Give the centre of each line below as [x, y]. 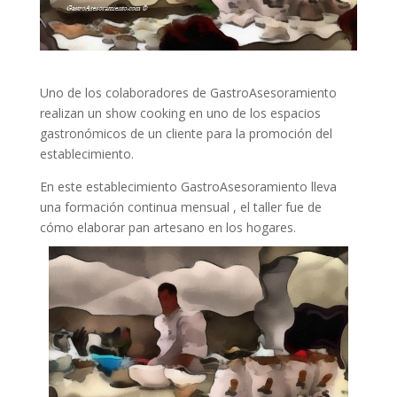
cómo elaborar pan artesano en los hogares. [167, 227]
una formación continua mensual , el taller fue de [180, 206]
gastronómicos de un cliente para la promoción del [186, 133]
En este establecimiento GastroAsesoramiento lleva [188, 186]
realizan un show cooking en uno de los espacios [180, 113]
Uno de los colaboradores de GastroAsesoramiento [188, 92]
